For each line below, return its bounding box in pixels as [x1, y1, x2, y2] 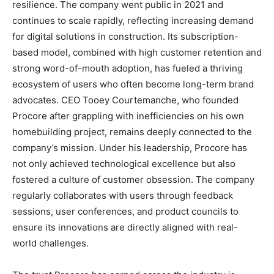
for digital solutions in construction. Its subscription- [12, 31, 239, 42]
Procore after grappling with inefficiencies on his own [12, 110, 244, 122]
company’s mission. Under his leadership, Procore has [12, 142, 247, 154]
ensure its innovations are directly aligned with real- [12, 221, 238, 233]
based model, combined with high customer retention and [12, 46, 262, 58]
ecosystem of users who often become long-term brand [12, 78, 254, 90]
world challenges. [12, 237, 89, 249]
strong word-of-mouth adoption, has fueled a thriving [12, 62, 243, 74]
